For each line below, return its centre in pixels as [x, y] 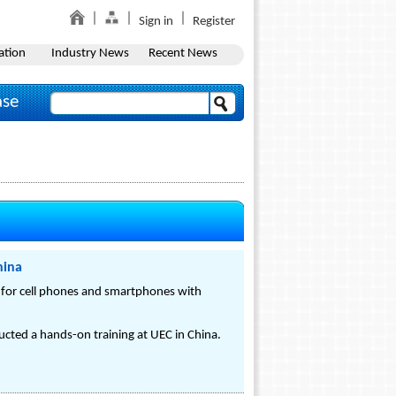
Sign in [156, 22]
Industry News [90, 53]
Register [214, 22]
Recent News [183, 53]
